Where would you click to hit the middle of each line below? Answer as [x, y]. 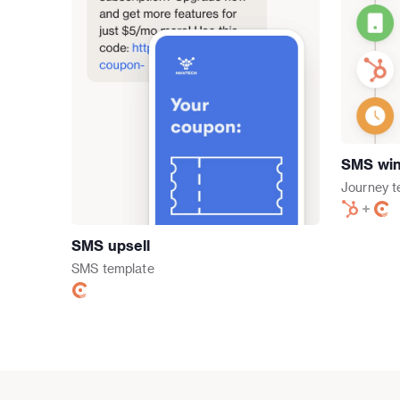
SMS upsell [111, 245]
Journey [365, 187]
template [128, 268]
